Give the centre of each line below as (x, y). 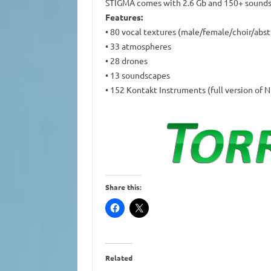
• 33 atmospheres (138, 46)
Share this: (123, 187)
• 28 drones (126, 60)
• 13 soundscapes (137, 75)
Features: (124, 17)
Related (119, 257)
